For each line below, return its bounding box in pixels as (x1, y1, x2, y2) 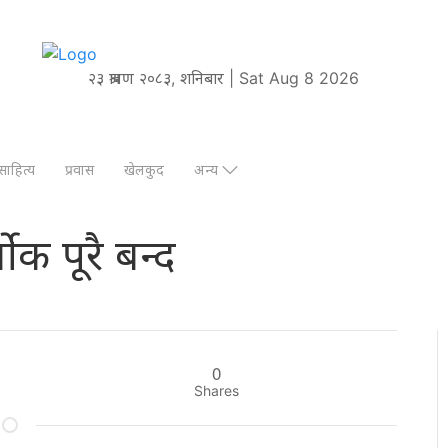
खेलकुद (124, 161, 164, 179)
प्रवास (65, 161, 94, 179)
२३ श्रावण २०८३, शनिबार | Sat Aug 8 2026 (88, 67, 360, 88)
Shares (194, 381, 240, 399)
